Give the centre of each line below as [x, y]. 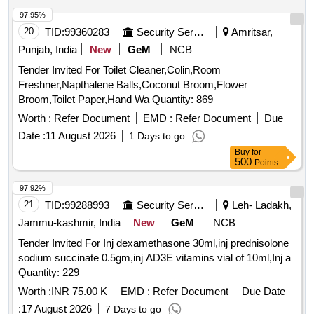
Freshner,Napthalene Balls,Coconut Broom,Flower [133, 85]
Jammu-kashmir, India [69, 223]
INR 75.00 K [79, 292]
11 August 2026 [81, 136]
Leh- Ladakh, [260, 205]
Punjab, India [48, 50]
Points [266, 163]
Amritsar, [251, 32]
